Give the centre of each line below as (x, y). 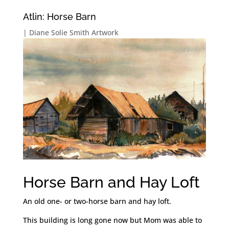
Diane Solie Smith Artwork (74, 32)
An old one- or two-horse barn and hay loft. (97, 201)
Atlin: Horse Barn (59, 17)
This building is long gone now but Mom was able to (112, 220)
